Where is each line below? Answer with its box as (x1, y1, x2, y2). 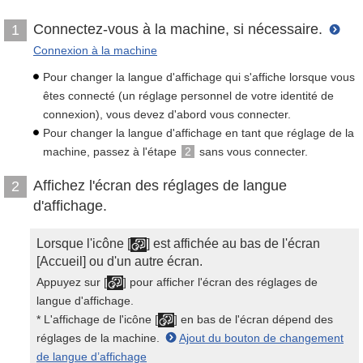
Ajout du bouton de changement (179, 331, 344, 344)
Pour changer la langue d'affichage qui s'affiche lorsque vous (43, 70, 355, 83)
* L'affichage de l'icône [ (36, 313, 158, 326)
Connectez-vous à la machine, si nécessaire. (33, 21, 327, 37)
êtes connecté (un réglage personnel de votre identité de (43, 89, 334, 102)
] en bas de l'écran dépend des (174, 313, 333, 326)
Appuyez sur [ (36, 275, 107, 288)
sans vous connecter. (196, 145, 308, 158)
